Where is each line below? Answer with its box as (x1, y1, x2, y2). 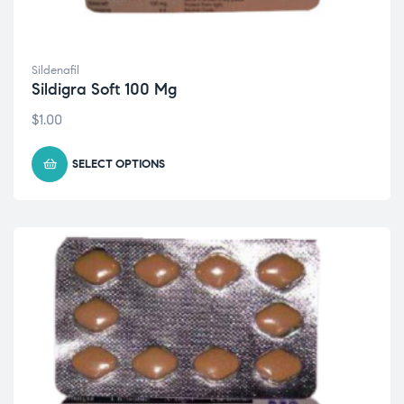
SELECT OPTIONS (72, 157, 165, 171)
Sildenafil (32, 63, 79, 78)
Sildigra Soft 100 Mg (32, 79, 177, 99)
